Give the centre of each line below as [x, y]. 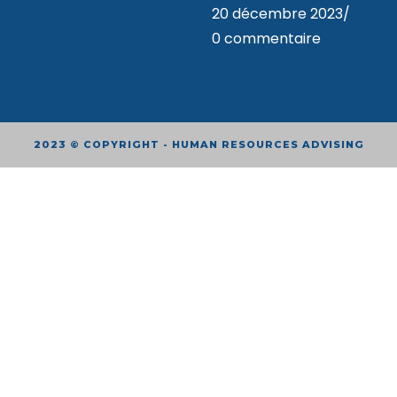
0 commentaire [266, 38]
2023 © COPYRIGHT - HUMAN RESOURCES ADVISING [198, 144]
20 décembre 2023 [277, 13]
